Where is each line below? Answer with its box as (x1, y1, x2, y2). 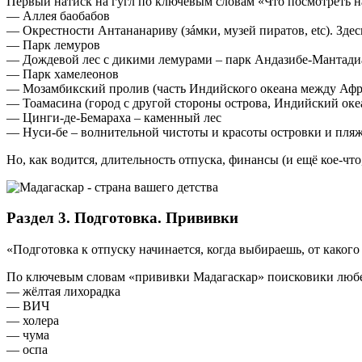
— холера (6, 314, 59, 328)
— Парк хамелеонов (6, 66, 119, 81)
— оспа (6, 343, 48, 357)
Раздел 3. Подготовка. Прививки (6, 209, 238, 227)
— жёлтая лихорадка (6, 284, 120, 299)
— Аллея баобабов (6, 8, 110, 23)
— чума (6, 328, 49, 343)
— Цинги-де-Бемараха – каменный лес (6, 110, 221, 124)
